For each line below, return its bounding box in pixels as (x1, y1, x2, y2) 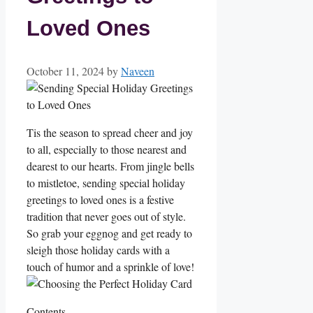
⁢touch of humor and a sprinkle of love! (27, 259, 194, 274)
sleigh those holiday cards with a (27, 242, 170, 257)
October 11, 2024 (27, 63, 104, 78)
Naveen (121, 63, 154, 78)
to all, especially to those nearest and (27, 141, 187, 156)
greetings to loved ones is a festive (27, 191, 174, 207)
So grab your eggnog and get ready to (27, 225, 192, 240)
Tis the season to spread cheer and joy (27, 124, 193, 140)
